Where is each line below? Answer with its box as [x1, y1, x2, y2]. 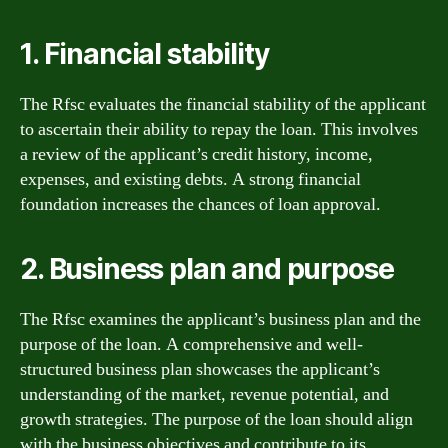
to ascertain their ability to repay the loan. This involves [20, 117, 418, 141]
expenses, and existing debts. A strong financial [20, 167, 361, 191]
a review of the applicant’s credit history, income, [20, 142, 373, 166]
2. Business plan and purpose [20, 251, 394, 286]
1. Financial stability [20, 36, 269, 71]
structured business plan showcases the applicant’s [20, 357, 380, 381]
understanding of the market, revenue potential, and [20, 382, 389, 406]
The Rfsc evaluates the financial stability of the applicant [20, 92, 426, 116]
